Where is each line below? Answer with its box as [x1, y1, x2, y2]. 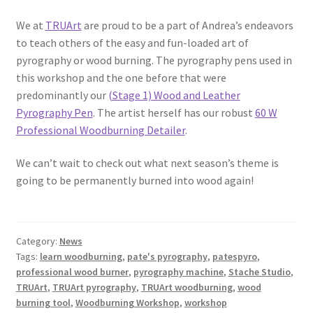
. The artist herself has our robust [92, 105, 255, 119]
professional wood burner [15, 265, 129, 278]
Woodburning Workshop [75, 296, 180, 309]
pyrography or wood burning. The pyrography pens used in [15, 52, 292, 67]
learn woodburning [39, 249, 122, 263]
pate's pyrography [126, 249, 208, 263]
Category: [15, 234, 59, 247]
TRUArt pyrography [52, 280, 136, 293]
